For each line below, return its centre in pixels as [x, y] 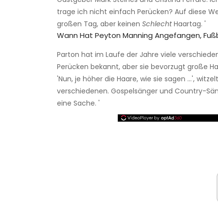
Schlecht [157, 24]
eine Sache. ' [78, 103]
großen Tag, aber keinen [100, 24]
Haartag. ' [189, 24]
